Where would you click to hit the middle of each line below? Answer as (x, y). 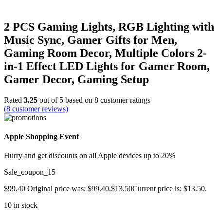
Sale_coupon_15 (30, 172)
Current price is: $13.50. (170, 189)
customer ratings (124, 100)
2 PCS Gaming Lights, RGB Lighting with (109, 27)
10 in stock (21, 205)
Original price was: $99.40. (69, 189)
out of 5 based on (66, 100)
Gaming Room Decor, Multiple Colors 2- (105, 53)
